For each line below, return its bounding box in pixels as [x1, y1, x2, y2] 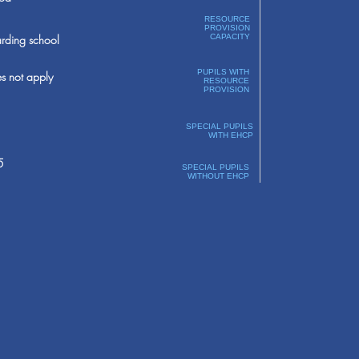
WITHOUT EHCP [187, 171, 249, 180]
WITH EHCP [208, 131, 253, 139]
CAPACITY [209, 32, 250, 41]
